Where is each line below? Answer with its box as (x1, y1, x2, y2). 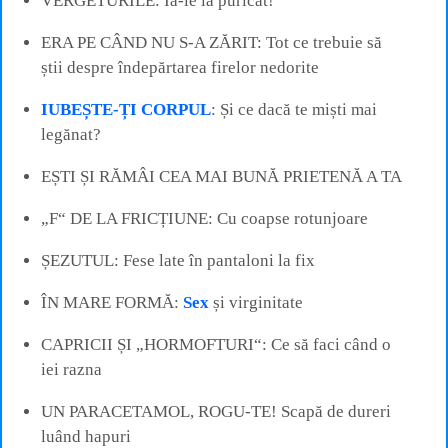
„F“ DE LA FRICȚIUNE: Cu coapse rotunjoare (41, 208, 368, 228)
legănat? (41, 124, 101, 144)
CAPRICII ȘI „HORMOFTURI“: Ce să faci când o (41, 334, 391, 354)
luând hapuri (41, 426, 131, 446)
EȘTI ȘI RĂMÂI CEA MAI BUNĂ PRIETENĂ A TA (41, 166, 402, 186)
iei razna (41, 359, 102, 379)
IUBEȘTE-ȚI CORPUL (41, 99, 211, 119)
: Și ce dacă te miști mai (211, 99, 377, 119)
